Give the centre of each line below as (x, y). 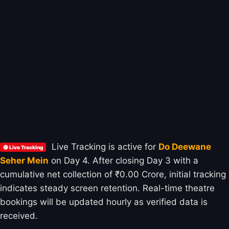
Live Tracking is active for (104, 146)
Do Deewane (185, 146)
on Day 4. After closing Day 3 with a (123, 160)
